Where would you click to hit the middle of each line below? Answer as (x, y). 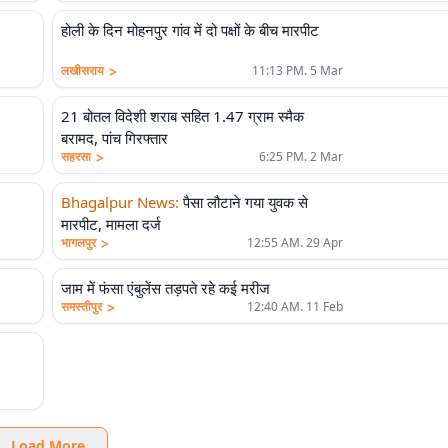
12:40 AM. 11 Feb (295, 306)
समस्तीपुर (81, 306)
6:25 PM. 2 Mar (301, 156)
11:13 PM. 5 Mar (297, 70)
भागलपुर (78, 242)
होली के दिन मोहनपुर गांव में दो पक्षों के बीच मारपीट (190, 30)
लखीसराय (82, 70)
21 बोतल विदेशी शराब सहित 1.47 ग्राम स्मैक (182, 116)
